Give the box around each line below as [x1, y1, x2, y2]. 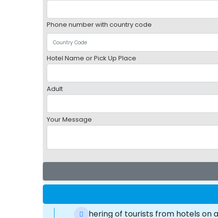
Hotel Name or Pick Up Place [46, 54, 136, 63]
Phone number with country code [46, 20, 152, 29]
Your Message [46, 115, 92, 124]
